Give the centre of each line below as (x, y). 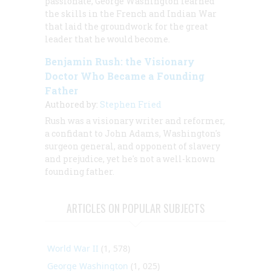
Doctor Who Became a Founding (125, 76)
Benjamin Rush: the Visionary (120, 62)
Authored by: (72, 105)
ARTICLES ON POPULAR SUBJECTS (135, 208)
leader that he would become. (107, 39)
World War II (73, 249)
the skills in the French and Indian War (131, 14)
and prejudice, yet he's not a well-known (130, 159)
